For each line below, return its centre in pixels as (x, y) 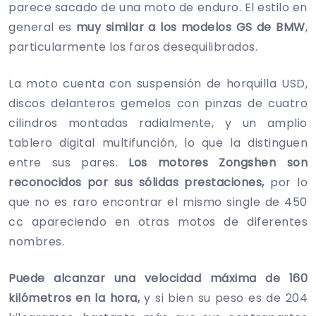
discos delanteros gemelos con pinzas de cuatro (158, 103)
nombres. (36, 241)
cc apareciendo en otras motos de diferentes (158, 221)
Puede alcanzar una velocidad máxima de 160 (158, 278)
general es (42, 27)
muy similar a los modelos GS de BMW (190, 27)
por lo (289, 182)
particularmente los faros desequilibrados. (133, 47)
